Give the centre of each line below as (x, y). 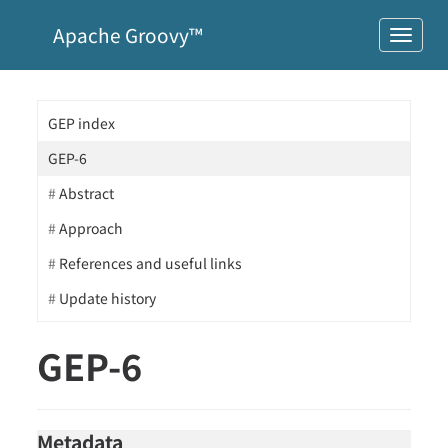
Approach (91, 228)
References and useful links (151, 263)
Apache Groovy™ (125, 34)
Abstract (87, 193)
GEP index (82, 123)
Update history (108, 298)
